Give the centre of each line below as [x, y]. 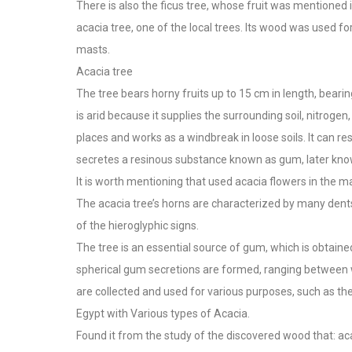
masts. [93, 50]
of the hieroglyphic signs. [137, 226]
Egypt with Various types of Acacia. [163, 314]
